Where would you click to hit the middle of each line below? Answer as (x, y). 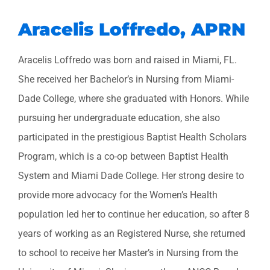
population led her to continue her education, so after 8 (134, 214)
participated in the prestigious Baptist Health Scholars (132, 137)
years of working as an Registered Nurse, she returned (132, 233)
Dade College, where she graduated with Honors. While (133, 98)
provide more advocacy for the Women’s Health (118, 195)
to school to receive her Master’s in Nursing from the (128, 253)
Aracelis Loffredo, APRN (132, 29)
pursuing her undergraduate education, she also (119, 118)
